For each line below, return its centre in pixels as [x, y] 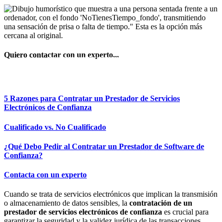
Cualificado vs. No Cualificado [55, 127]
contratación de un [161, 203]
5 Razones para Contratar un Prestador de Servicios [92, 99]
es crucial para [185, 212]
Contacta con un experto [45, 175]
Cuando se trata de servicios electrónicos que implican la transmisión [111, 194]
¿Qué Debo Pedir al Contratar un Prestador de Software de [104, 146]
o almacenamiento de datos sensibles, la [67, 203]
